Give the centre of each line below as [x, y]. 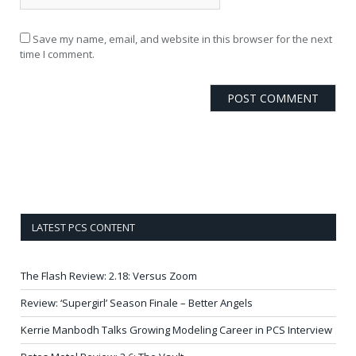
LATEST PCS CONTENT [83, 227]
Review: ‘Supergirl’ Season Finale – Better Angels [137, 302]
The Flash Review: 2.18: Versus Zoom [109, 275]
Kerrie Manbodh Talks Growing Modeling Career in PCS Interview [176, 329]
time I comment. [57, 54]
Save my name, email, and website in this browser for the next [182, 39]
